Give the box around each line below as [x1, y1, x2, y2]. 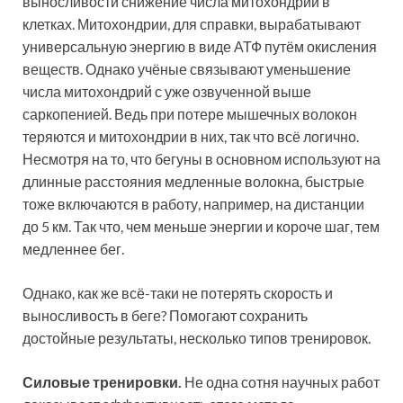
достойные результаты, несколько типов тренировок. [22, 329, 371, 347]
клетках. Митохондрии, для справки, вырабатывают [22, 15, 361, 33]
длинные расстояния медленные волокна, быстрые [22, 173, 364, 191]
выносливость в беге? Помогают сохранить [22, 307, 308, 325]
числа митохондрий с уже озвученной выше [22, 83, 311, 101]
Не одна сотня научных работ [182, 373, 380, 391]
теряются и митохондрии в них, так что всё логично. [22, 128, 359, 146]
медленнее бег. [22, 240, 124, 258]
